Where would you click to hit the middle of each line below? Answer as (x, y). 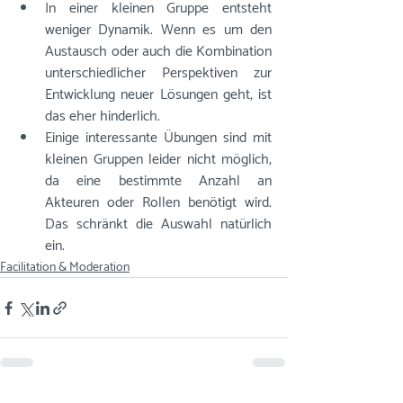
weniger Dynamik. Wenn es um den (158, 30)
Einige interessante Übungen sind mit (158, 138)
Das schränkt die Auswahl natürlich (158, 224)
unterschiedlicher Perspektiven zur (158, 73)
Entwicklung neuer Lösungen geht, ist (158, 95)
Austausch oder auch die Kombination (158, 52)
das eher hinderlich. (103, 116)
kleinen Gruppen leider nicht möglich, (158, 160)
